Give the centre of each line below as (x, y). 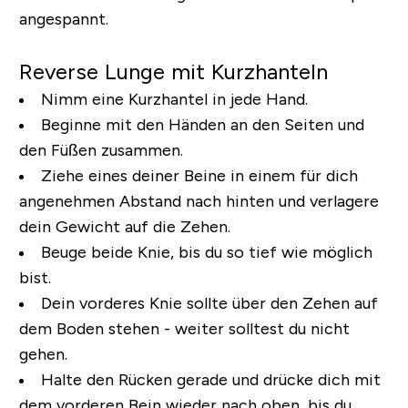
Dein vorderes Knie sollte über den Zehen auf (209, 303)
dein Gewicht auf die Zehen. (124, 226)
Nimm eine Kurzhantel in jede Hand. (174, 99)
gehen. (43, 354)
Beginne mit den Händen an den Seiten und (202, 124)
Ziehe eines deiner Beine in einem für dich (199, 175)
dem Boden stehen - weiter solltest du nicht (184, 328)
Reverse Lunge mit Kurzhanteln (173, 71)
